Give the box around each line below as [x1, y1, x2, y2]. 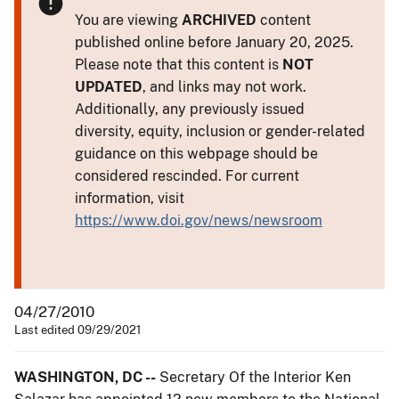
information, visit [75, 189, 184, 207]
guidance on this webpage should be [75, 144, 318, 162]
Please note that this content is [75, 55, 282, 73]
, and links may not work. [142, 77, 306, 95]
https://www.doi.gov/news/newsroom [75, 211, 322, 229]
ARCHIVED [182, 11, 256, 28]
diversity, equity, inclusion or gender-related [75, 122, 365, 140]
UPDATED [75, 77, 142, 95]
